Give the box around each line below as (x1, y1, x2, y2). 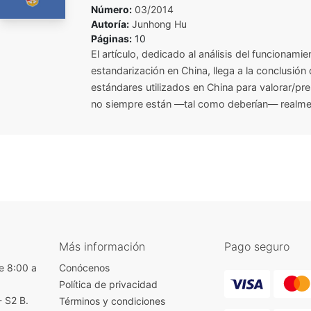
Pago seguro (224, 239, 289, 253)
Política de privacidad (58, 278, 158, 290)
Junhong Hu (131, 18, 187, 30)
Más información (58, 239, 145, 253)
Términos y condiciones (58, 295, 165, 307)
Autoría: (90, 18, 129, 30)
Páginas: (90, 33, 132, 44)
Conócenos (58, 262, 110, 274)
